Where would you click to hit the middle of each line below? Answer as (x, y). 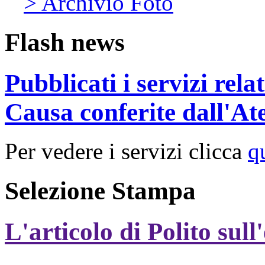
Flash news (65, 42)
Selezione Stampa (100, 191)
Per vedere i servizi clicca (126, 151)
